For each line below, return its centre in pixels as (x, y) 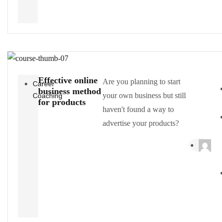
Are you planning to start (142, 82)
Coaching (48, 96)
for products (62, 102)
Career (44, 84)
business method (69, 91)
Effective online (68, 81)
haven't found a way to (139, 110)
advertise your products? (141, 123)
